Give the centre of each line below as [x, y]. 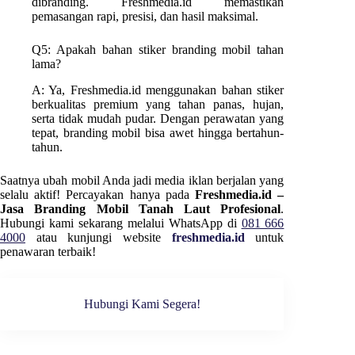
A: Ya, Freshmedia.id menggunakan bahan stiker [158, 90]
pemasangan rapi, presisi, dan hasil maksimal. [145, 17]
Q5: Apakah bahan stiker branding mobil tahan [158, 50]
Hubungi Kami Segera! [142, 303]
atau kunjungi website [104, 237]
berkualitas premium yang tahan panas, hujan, [158, 104]
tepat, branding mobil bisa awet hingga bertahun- [158, 132]
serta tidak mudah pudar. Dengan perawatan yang [158, 118]
